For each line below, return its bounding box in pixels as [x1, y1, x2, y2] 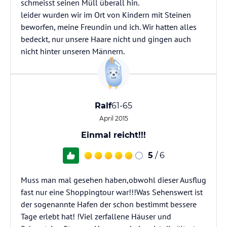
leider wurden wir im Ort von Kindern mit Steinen [21, 10, 191, 20]
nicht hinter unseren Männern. [21, 46, 125, 56]
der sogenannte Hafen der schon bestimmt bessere [21, 199, 197, 209]
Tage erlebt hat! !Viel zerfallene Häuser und [21, 211, 171, 221]
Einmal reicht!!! [81, 130, 146, 140]
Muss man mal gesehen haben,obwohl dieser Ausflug [21, 175, 206, 185]
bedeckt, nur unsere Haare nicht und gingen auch [21, 34, 191, 44]
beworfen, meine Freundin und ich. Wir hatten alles [21, 22, 197, 32]
